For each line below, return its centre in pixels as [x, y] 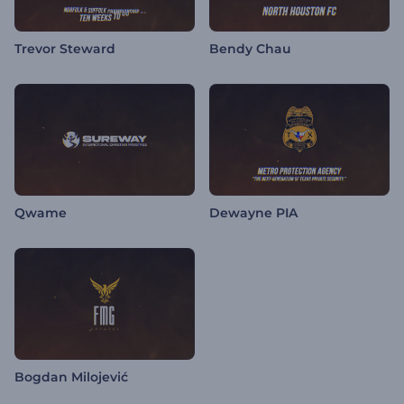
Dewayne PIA [253, 213]
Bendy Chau [250, 49]
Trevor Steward [65, 49]
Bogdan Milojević [71, 377]
